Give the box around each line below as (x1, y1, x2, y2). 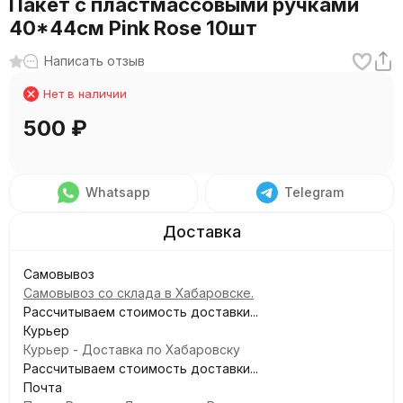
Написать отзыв (44, 53, 145, 68)
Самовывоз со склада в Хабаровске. (23, 285, 254, 300)
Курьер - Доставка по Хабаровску (23, 342, 240, 357)
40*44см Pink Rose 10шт (9, 16, 257, 40)
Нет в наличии (43, 86, 127, 101)
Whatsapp (85, 184, 150, 200)
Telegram (283, 184, 344, 200)
